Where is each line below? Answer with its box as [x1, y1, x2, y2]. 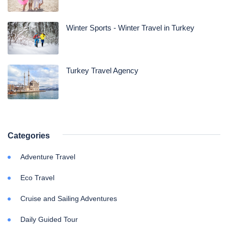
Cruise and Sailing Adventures [20, 194, 117, 203]
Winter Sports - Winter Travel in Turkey [66, 23, 194, 32]
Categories [8, 131, 50, 140]
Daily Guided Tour [20, 215, 78, 223]
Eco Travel [20, 173, 54, 182]
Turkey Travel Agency [66, 66, 138, 75]
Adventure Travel [20, 152, 75, 161]
